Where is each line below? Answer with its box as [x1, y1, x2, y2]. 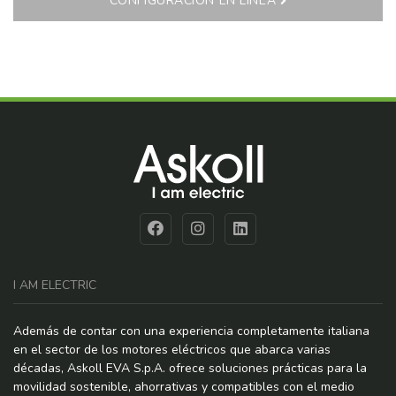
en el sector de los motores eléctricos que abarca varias [13, 341, 331, 359]
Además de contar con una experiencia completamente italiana [13, 323, 369, 340]
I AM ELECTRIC [13, 277, 96, 294]
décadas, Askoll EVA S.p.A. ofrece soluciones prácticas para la [13, 360, 367, 377]
